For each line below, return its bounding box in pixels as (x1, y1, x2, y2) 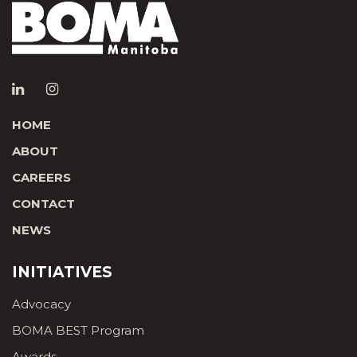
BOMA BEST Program (12, 322, 144, 338)
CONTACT (12, 195, 75, 211)
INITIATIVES (12, 262, 112, 281)
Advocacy (12, 296, 71, 312)
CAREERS (12, 169, 71, 185)
